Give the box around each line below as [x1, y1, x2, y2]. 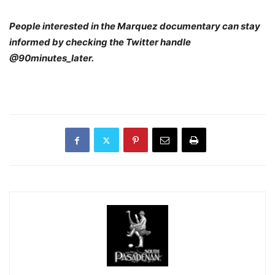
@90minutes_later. [9, 52, 94, 64]
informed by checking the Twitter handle [9, 36, 191, 48]
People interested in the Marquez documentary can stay [9, 20, 260, 33]
